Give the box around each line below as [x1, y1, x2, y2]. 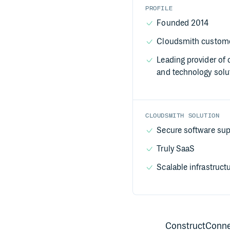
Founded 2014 [157, 18, 209, 28]
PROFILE [145, 5, 173, 12]
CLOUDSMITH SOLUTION [145, 112, 220, 119]
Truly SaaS [157, 144, 195, 154]
